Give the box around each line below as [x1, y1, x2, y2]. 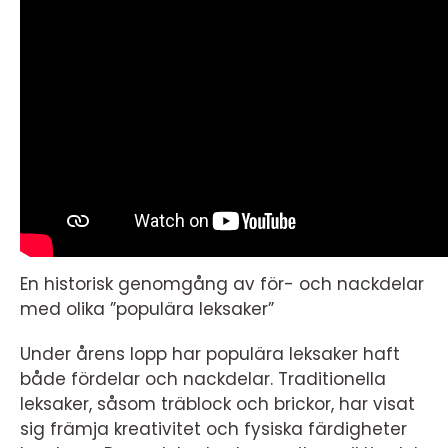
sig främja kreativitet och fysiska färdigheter [20, 417, 407, 442]
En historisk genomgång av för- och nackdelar [20, 272, 424, 297]
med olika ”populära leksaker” [20, 297, 274, 322]
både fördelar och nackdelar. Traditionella [20, 367, 386, 392]
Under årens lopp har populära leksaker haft [20, 342, 400, 367]
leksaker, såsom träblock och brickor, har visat [20, 392, 415, 417]
